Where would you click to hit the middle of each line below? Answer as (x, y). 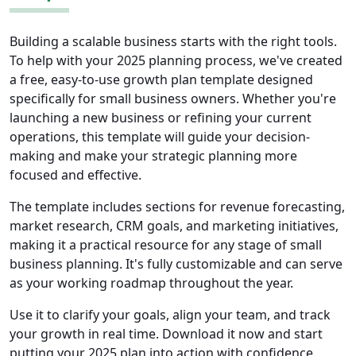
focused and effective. (75, 175)
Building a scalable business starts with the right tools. (173, 42)
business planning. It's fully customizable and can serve (176, 264)
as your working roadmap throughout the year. (151, 283)
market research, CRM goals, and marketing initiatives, (174, 226)
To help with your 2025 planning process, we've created (176, 61)
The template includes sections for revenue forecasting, (177, 207)
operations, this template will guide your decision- (160, 137)
